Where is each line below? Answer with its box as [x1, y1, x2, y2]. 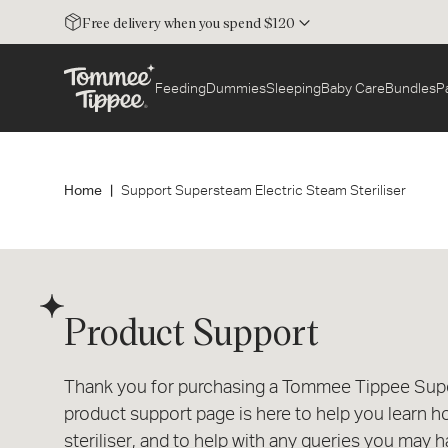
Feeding [155, 79, 206, 96]
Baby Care [321, 79, 385, 96]
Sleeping [266, 79, 321, 96]
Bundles [385, 79, 436, 96]
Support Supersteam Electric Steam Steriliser [121, 182, 406, 198]
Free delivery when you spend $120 [82, 12, 295, 32]
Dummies [206, 79, 266, 96]
